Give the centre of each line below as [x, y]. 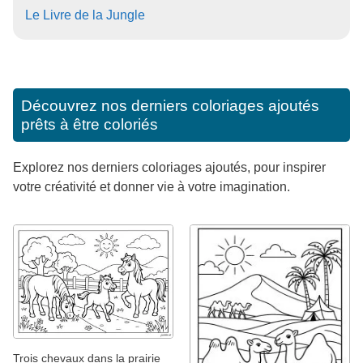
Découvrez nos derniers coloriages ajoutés [170, 106]
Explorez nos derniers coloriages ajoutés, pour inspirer [169, 167]
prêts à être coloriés [90, 124]
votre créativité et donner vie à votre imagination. [152, 187]
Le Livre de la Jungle [85, 15]
